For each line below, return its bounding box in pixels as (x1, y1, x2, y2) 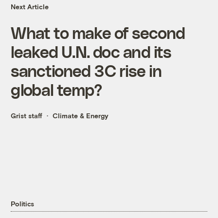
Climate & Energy (53, 111, 109, 120)
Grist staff (11, 111, 43, 120)
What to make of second (11, 23, 185, 42)
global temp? (11, 80, 102, 99)
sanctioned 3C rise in (11, 61, 162, 80)
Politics (11, 200, 35, 208)
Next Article (11, 2, 49, 11)
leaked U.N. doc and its (11, 42, 171, 61)
